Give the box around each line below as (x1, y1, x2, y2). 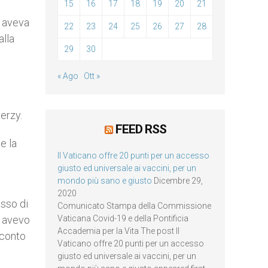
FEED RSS (115, 122, 166, 136)
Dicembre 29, (154, 176, 203, 185)
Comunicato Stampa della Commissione (57, 201, 211, 211)
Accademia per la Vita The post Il (57, 226, 179, 236)
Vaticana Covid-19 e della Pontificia (57, 214, 188, 223)
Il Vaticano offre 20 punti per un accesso (57, 151, 209, 160)
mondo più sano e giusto (57, 176, 152, 185)
